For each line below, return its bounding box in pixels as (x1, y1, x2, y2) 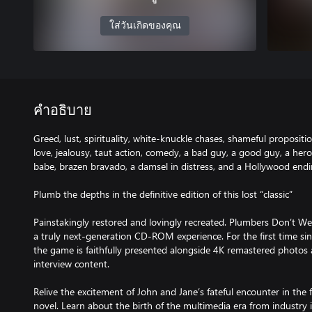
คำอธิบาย (33, 104, 92, 118)
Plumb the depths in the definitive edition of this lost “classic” (33, 187, 292, 201)
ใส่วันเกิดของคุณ (109, 21, 181, 31)
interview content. (33, 257, 109, 270)
